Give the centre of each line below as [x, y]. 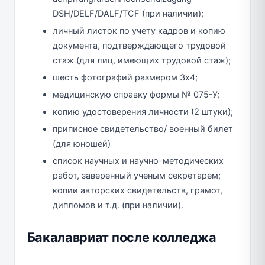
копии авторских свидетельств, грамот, [138, 190]
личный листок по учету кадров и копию [139, 30]
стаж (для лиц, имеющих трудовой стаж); [142, 60]
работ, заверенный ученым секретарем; [137, 175]
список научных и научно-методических [138, 161]
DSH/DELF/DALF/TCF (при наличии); [128, 13]
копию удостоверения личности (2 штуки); [143, 112]
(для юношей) [82, 143]
